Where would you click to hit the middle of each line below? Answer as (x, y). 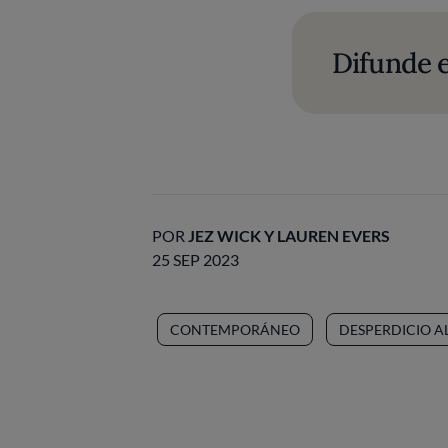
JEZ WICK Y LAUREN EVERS (289, 235)
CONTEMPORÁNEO (235, 329)
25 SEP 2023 (195, 259)
